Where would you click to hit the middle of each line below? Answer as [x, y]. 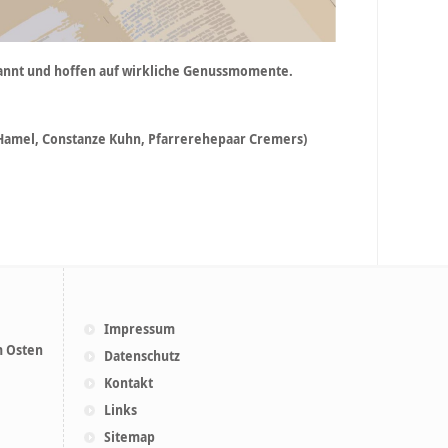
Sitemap [129, 437]
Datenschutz [142, 356]
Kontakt [128, 383]
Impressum [139, 329]
